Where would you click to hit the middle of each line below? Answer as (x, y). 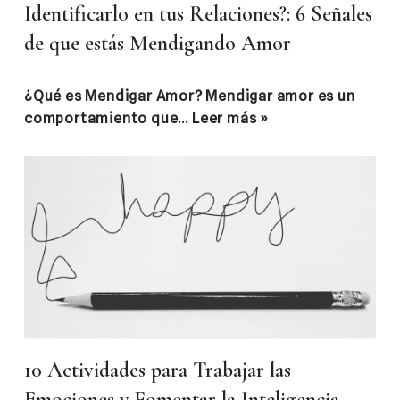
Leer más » (231, 118)
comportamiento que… (108, 118)
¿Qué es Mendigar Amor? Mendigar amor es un (190, 96)
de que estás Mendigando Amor (158, 43)
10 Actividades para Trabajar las (158, 370)
